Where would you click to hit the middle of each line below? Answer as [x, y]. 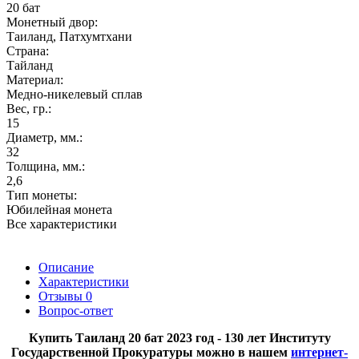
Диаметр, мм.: [44, 137]
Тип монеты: [42, 195]
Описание [66, 267]
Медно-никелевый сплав [75, 94]
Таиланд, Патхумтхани [69, 36]
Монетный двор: [52, 22]
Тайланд [30, 65]
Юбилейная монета [59, 209]
